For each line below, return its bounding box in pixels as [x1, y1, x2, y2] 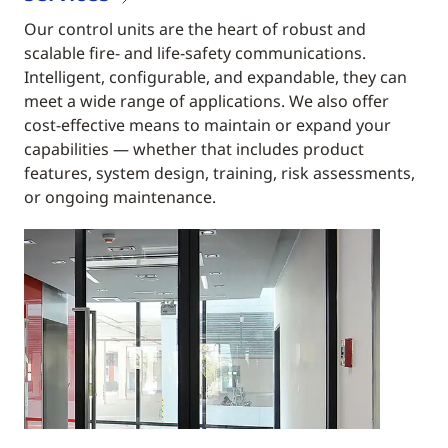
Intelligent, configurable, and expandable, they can [24, 65, 407, 88]
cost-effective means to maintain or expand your [24, 113, 391, 136]
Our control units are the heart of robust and [24, 17, 366, 40]
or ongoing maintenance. [24, 185, 216, 208]
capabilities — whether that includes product [24, 137, 364, 160]
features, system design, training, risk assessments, [24, 161, 415, 184]
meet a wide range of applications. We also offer [24, 89, 389, 112]
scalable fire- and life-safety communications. [24, 41, 366, 64]
